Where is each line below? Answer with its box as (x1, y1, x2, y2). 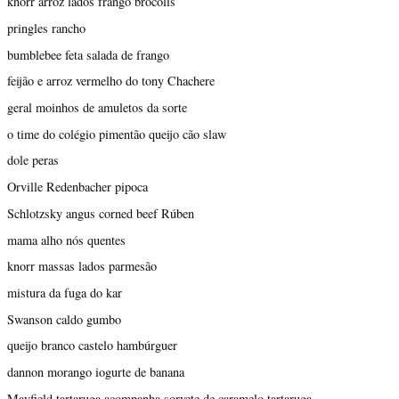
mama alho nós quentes (7, 231, 126, 248)
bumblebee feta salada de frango (7, 45, 169, 63)
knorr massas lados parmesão (7, 257, 157, 275)
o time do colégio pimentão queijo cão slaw (7, 125, 226, 142)
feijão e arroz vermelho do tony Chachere (7, 72, 215, 90)
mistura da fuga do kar (7, 283, 122, 301)
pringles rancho (7, 19, 85, 37)
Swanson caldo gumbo (7, 310, 121, 328)
